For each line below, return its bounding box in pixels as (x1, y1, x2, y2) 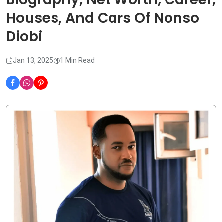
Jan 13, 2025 (13, 56, 53, 65)
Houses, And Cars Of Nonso (6, 8, 199, 28)
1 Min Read (60, 56, 95, 65)
